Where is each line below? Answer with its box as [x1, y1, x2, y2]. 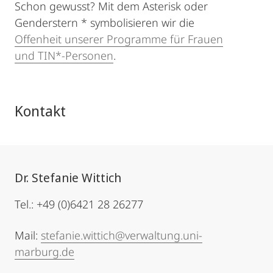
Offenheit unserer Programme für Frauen [15, 32, 223, 47]
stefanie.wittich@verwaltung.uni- [41, 228, 202, 243]
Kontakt [15, 101, 66, 121]
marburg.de [15, 244, 74, 260]
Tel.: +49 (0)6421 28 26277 [15, 197, 143, 212]
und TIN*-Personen [15, 48, 113, 63]
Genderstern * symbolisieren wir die [15, 15, 194, 30]
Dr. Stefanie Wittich [15, 169, 121, 186]
